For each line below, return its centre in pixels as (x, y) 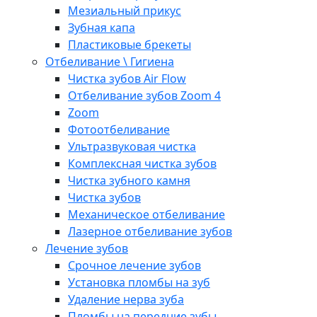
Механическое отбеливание (146, 215)
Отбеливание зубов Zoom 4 (144, 96)
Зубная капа (102, 28)
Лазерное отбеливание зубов (150, 232)
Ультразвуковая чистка (132, 147)
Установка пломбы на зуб (139, 283)
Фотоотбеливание (119, 130)
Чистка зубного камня (129, 181)
